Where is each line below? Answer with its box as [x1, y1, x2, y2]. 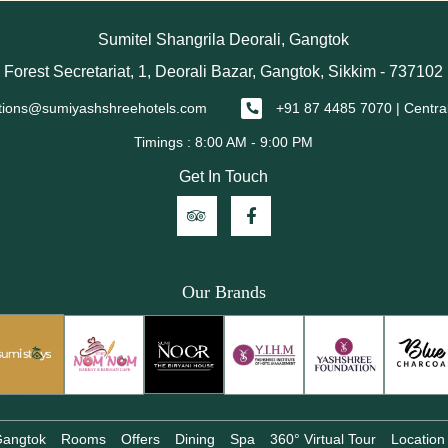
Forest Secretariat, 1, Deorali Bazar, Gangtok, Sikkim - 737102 [4, 62, 444, 80]
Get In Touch [179, 168, 269, 186]
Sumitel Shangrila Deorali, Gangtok [98, 30, 350, 48]
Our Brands [181, 282, 266, 303]
